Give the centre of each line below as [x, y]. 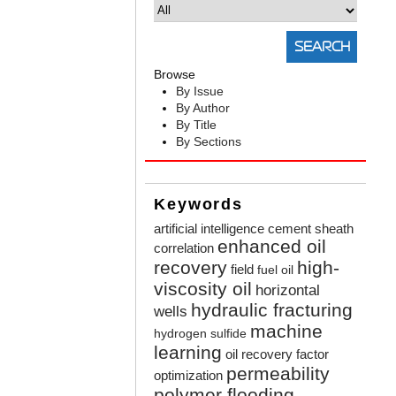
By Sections [209, 142]
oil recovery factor [278, 354]
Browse [175, 75]
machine [287, 331]
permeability [278, 374]
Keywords [198, 205]
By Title [197, 125]
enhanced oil [272, 247]
